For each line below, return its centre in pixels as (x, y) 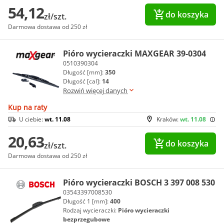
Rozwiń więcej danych (95, 90)
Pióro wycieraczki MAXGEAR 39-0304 (134, 53)
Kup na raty (27, 107)
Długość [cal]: (82, 81)
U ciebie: (32, 119)
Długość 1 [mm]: (86, 201)
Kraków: (168, 119)
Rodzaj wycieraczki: (90, 210)
